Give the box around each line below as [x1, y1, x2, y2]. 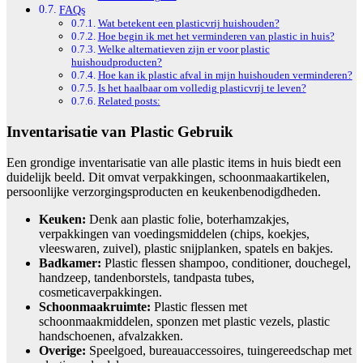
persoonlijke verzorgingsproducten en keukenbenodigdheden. [6, 185, 321, 199]
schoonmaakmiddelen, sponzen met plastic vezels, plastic [39, 314, 330, 329]
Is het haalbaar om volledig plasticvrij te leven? [97, 81, 306, 94]
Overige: [39, 344, 86, 358]
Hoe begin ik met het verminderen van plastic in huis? [97, 29, 335, 42]
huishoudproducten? [71, 55, 162, 68]
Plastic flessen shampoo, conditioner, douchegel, [101, 256, 351, 271]
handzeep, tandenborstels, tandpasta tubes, [39, 271, 254, 285]
